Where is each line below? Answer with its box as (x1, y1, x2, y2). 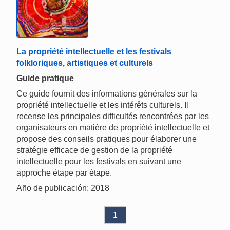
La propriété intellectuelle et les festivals (16, 47, 171, 56)
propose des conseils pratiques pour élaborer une (16, 135, 197, 144)
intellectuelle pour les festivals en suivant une (16, 157, 181, 166)
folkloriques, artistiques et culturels (16, 59, 153, 68)
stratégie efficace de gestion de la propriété (16, 146, 172, 155)
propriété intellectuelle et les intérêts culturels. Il (16, 101, 188, 110)
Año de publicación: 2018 (16, 184, 109, 193)
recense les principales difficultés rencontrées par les (16, 112, 209, 121)
